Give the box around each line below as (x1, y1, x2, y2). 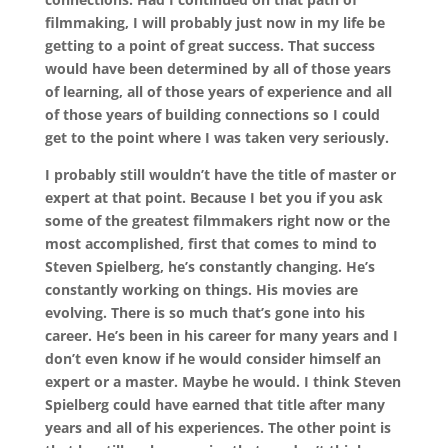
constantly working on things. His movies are (44, 279, 358, 299)
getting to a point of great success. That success (44, 35, 375, 55)
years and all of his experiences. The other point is (44, 417, 391, 437)
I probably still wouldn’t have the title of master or (44, 164, 396, 184)
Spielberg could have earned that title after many (44, 394, 385, 414)
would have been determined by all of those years (44, 58, 391, 78)
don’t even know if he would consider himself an (44, 348, 381, 368)
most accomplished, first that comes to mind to (44, 233, 377, 253)
